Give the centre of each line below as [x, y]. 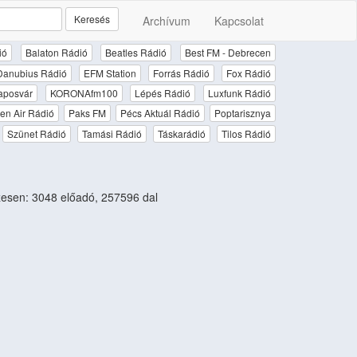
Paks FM [87, 113]
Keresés [92, 19]
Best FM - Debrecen [228, 53]
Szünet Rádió [36, 133]
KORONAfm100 [84, 92]
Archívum [167, 21]
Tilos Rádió [247, 133]
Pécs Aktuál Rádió [160, 113]
